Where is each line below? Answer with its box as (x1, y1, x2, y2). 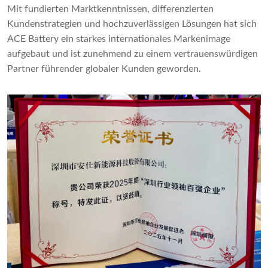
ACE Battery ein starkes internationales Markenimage (7, 33, 230, 44)
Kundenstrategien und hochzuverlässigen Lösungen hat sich (7, 19, 257, 29)
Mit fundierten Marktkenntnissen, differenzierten (7, 4, 214, 14)
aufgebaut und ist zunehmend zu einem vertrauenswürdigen (7, 48, 258, 59)
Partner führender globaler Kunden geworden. (7, 63, 201, 74)
